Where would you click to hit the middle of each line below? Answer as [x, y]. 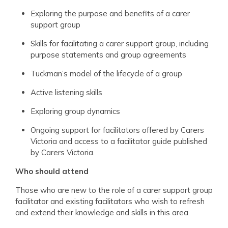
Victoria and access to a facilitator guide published [119, 141]
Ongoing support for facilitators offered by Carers [117, 130]
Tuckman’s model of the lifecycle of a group [106, 73]
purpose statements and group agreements [108, 54]
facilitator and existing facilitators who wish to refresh [110, 201]
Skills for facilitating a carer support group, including [120, 43]
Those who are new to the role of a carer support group [114, 190]
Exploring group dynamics [75, 111]
